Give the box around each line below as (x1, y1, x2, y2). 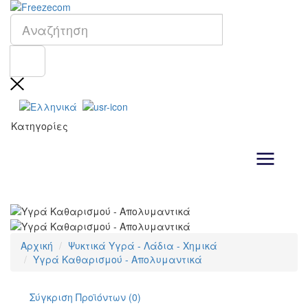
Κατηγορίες (11, 119, 68, 133)
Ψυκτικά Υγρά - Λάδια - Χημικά (68, 239, 217, 252)
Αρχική (21, 239, 53, 252)
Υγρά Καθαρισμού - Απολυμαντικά (33, 252, 202, 266)
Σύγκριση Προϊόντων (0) (30, 290, 141, 304)
